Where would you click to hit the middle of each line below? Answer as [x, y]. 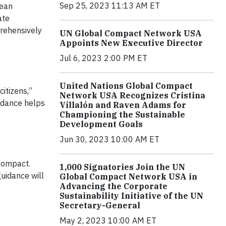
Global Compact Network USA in [128, 176]
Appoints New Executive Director [131, 43]
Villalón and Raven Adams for [123, 105]
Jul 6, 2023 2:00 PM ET [103, 58]
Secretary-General [100, 205]
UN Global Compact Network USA [131, 33]
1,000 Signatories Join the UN [122, 167]
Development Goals [101, 124]
